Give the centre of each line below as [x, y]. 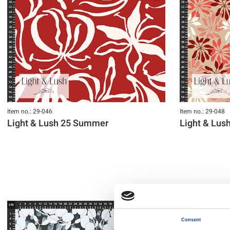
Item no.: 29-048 [202, 111]
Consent [191, 219]
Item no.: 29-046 [30, 111]
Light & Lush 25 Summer [58, 123]
